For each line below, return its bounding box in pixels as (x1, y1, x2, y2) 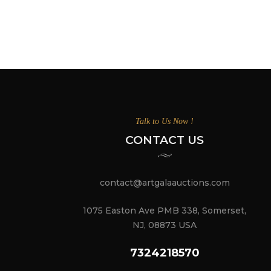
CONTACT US (125, 133, 204, 148)
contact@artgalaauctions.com (99, 177, 230, 189)
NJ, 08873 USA (132, 220, 197, 231)
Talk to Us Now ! (135, 117, 194, 126)
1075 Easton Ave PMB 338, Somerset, (83, 205, 246, 217)
